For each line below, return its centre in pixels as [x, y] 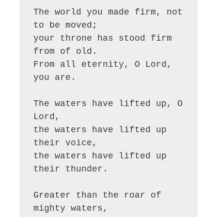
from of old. [66, 52]
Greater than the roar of [98, 195]
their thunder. [71, 169]
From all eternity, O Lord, [103, 65]
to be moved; [66, 25]
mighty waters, [71, 209]
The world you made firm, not [108, 12]
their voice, [66, 143]
